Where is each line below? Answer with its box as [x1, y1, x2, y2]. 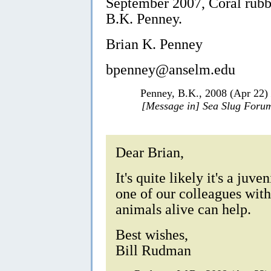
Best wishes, [116, 226, 188, 243]
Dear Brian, [116, 144, 184, 161]
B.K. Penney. [106, 10, 182, 27]
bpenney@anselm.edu [106, 61, 235, 78]
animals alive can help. [116, 201, 251, 218]
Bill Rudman [116, 242, 191, 259]
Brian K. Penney [106, 36, 203, 53]
